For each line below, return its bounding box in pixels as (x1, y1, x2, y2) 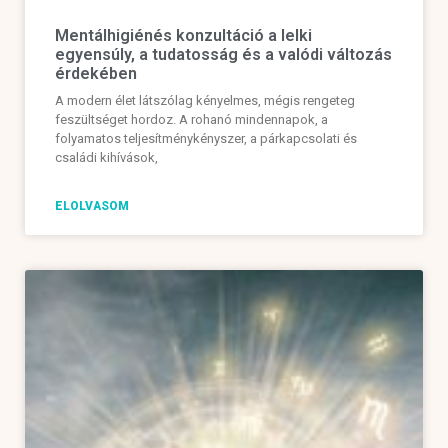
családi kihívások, (55, 150, 158, 166)
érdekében (55, 64, 137, 84)
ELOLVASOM (55, 199, 129, 214)
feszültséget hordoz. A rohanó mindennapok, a (55, 112, 328, 128)
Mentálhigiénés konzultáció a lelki (55, 26, 312, 46)
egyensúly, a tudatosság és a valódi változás (55, 45, 392, 65)
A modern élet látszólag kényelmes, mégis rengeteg (55, 93, 355, 109)
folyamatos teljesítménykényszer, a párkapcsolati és (55, 131, 357, 147)
